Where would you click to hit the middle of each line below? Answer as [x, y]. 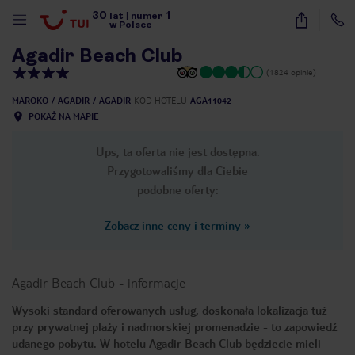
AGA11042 [211, 100]
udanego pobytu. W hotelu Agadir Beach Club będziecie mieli [166, 343]
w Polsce [131, 25]
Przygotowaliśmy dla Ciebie [177, 170]
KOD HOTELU [160, 100]
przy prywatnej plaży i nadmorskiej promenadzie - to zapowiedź [174, 326]
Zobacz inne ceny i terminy [173, 225]
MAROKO [30, 100]
